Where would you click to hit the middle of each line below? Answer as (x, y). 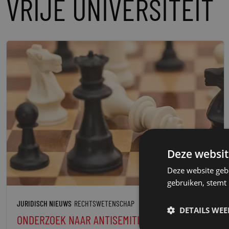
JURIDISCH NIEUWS (44, 203)
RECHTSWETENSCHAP (104, 203)
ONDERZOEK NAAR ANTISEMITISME (87, 220)
